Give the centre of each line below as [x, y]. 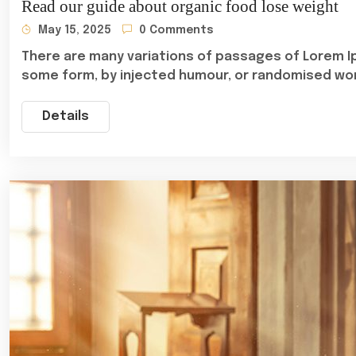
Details [66, 116]
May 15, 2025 [73, 30]
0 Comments [175, 30]
